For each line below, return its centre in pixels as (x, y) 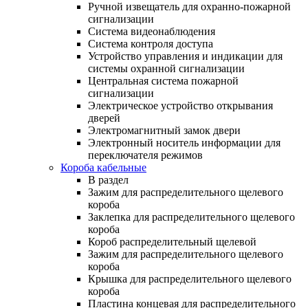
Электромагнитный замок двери (164, 130)
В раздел (108, 179)
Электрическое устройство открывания (180, 105)
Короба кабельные (103, 167)
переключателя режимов (145, 155)
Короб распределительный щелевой (172, 241)
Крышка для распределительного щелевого (190, 278)
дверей (104, 118)
